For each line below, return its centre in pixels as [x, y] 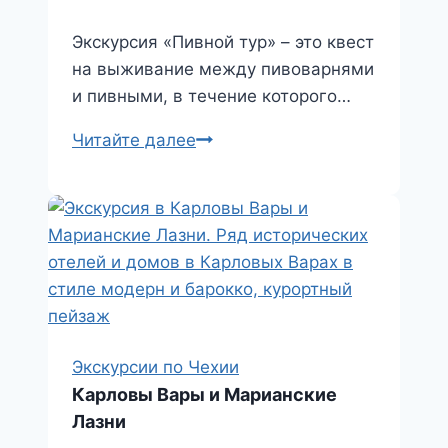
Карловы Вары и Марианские [204, 395]
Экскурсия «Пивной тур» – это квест [223, 42]
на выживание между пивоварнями [223, 69]
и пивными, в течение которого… [211, 96]
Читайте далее [134, 140]
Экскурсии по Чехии [155, 367]
